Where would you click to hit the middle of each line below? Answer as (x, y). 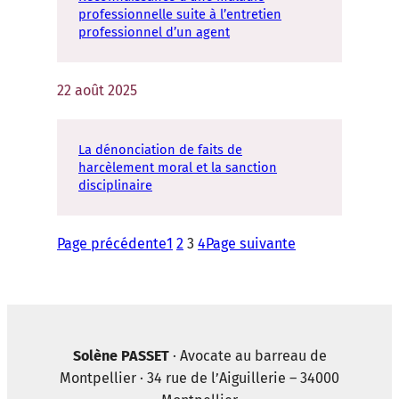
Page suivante (251, 244)
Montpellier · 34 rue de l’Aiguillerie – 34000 (199, 379)
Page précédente (112, 244)
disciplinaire (115, 185)
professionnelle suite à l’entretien (180, 14)
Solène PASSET (122, 356)
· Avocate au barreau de (249, 356)
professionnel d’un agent (154, 32)
